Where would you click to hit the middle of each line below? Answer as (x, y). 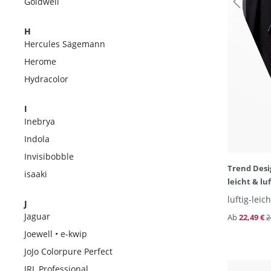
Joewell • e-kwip (56, 234)
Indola (37, 139)
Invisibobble (49, 156)
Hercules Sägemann (65, 44)
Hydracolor (46, 79)
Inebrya (40, 121)
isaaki (36, 174)
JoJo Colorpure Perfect (68, 251)
